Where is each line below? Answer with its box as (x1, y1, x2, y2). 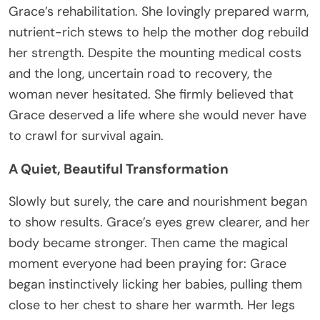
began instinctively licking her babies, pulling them (9, 276, 302, 294)
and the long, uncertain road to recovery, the (9, 65, 272, 83)
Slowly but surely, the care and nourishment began (9, 193, 307, 211)
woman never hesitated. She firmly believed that (9, 86, 294, 104)
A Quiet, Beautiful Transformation (9, 160, 229, 179)
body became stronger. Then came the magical (9, 234, 288, 252)
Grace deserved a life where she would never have (9, 106, 306, 124)
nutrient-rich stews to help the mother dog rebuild (9, 24, 309, 41)
